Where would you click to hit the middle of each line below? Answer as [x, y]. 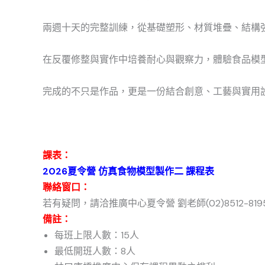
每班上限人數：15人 [97, 235]
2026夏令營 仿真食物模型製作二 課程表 [128, 171]
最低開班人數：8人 [95, 251]
